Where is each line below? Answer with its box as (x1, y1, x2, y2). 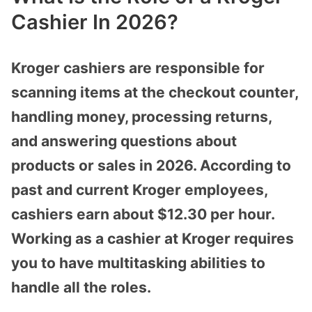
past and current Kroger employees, (11, 180, 267, 198)
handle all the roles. (11, 278, 151, 296)
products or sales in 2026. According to (11, 156, 291, 174)
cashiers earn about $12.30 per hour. (11, 205, 274, 223)
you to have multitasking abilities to (11, 253, 265, 272)
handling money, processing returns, (11, 107, 272, 125)
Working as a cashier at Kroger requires (11, 229, 294, 247)
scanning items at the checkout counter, (11, 83, 298, 101)
